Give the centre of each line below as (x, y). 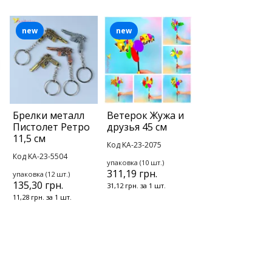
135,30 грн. (38, 185)
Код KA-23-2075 (134, 145)
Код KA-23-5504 (40, 157)
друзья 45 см (137, 127)
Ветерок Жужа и (145, 116)
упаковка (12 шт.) (41, 174)
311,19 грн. (132, 174)
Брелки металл (49, 116)
